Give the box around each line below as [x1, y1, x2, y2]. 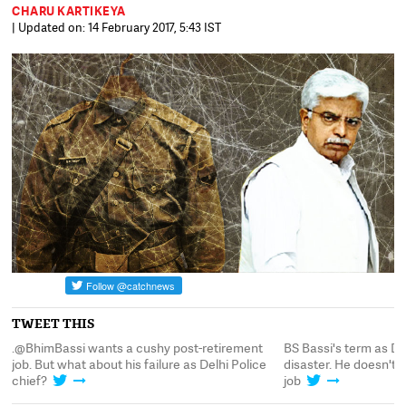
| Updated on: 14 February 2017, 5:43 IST [12, 19, 222, 35]
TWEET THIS [12, 314, 95, 332]
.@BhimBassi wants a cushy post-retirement [12, 338, 264, 356]
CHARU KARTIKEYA [12, 3, 126, 19]
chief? [12, 371, 51, 389]
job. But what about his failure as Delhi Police [12, 354, 267, 372]
